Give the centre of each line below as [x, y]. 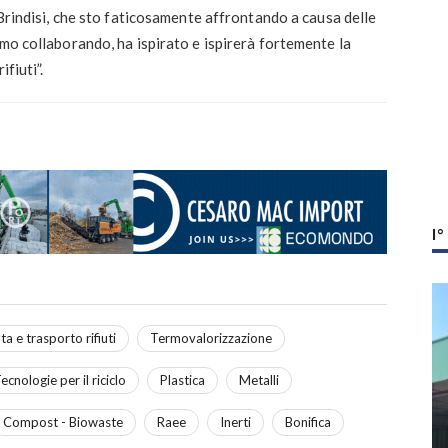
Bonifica [308, 421]
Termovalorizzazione [211, 337]
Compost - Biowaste [63, 421]
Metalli [259, 379]
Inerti [235, 421]
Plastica [182, 379]
